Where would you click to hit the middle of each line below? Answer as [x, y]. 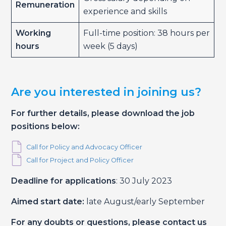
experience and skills [125, 12]
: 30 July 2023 [144, 181]
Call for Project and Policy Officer [80, 160]
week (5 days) [111, 46]
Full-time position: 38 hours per [147, 33]
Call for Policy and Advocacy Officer [84, 147]
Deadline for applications [64, 181]
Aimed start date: [48, 202]
